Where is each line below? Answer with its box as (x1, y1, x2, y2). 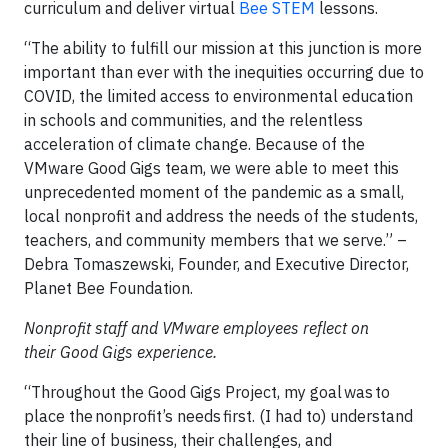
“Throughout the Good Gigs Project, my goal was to (24, 382, 390, 402)
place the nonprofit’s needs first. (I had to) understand (24, 406, 413, 426)
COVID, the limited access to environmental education (24, 86, 413, 106)
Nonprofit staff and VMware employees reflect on (24, 318, 369, 338)
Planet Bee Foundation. (24, 278, 193, 298)
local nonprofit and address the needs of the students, (24, 206, 418, 226)
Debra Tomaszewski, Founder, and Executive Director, (24, 254, 409, 274)
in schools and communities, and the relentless (24, 110, 363, 130)
